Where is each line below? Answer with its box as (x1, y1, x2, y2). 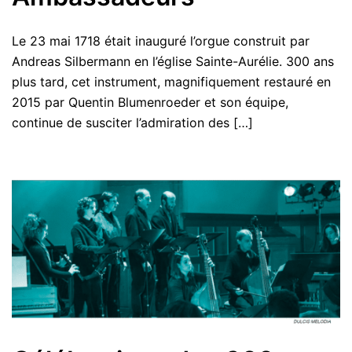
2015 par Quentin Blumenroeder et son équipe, (12, 93, 288, 110)
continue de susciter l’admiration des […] (12, 114, 253, 130)
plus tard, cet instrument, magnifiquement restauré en (12, 73, 331, 90)
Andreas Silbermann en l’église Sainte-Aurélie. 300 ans (12, 53, 334, 69)
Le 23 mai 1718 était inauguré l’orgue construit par (12, 32, 310, 49)
